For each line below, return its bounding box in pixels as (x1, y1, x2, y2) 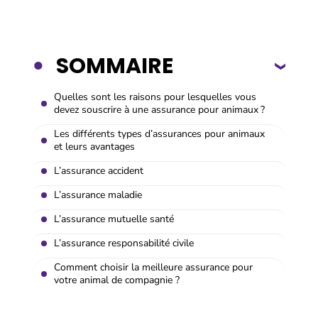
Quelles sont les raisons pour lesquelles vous (54, 89, 256, 104)
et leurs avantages (54, 139, 135, 153)
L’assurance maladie (54, 187, 142, 202)
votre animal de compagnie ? (54, 273, 180, 287)
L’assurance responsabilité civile (54, 236, 194, 250)
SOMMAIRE (56, 50, 173, 81)
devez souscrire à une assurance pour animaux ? (54, 102, 265, 116)
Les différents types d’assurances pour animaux (54, 126, 265, 141)
